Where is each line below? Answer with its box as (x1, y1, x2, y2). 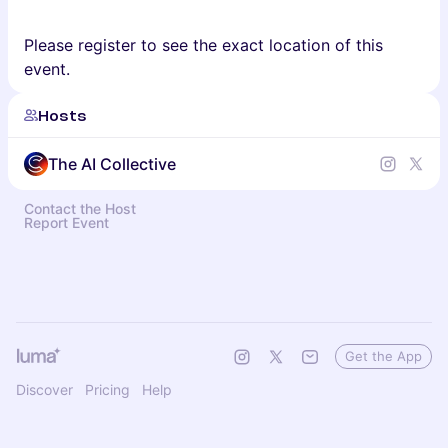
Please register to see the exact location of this (24, 35, 383, 55)
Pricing (85, 381, 130, 398)
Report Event (24, 214, 109, 231)
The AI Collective (48, 154, 176, 174)
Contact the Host (24, 200, 136, 217)
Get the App (345, 348, 422, 364)
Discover (16, 381, 73, 398)
